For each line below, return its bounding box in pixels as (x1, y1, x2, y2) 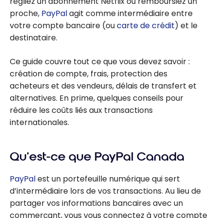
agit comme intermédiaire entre (67, 8, 193, 19)
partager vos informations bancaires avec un (10, 197, 183, 209)
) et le (175, 20, 198, 32)
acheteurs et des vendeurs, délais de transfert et (10, 80, 197, 92)
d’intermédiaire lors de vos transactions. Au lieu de (10, 185, 201, 197)
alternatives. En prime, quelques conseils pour (10, 92, 183, 104)
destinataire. (10, 32, 57, 44)
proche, (10, 8, 41, 19)
